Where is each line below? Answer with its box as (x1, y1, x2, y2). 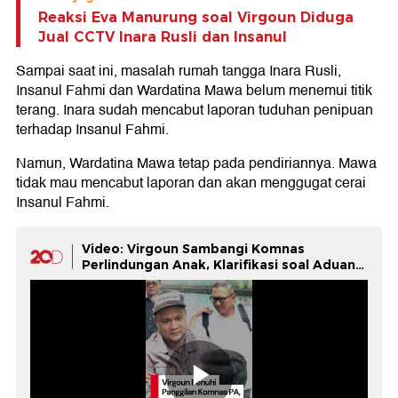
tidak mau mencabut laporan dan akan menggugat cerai (16, 171, 366, 195)
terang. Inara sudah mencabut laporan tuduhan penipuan (16, 99, 373, 123)
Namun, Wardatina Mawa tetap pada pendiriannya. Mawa (16, 152, 377, 176)
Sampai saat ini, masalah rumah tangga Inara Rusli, (16, 60, 341, 84)
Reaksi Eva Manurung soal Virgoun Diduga (38, 9, 354, 27)
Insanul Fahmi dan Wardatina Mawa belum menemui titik (16, 79, 372, 103)
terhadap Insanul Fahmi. (16, 118, 169, 142)
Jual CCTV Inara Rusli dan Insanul (38, 28, 287, 46)
